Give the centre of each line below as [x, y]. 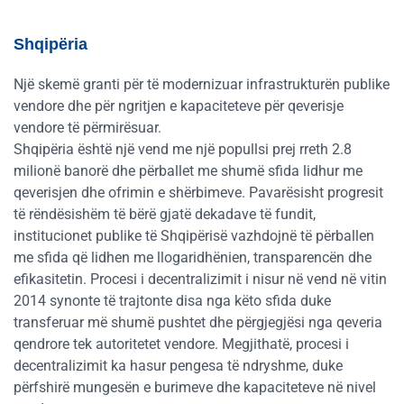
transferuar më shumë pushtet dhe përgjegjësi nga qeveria [198, 322]
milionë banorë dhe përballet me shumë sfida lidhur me [188, 170]
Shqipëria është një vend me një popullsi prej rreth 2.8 [183, 149]
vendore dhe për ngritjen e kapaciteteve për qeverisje [179, 106]
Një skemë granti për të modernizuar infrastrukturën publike [202, 84]
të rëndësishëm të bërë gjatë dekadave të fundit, [165, 214]
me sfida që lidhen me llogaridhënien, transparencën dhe [193, 257]
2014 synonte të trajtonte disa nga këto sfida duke [172, 300]
